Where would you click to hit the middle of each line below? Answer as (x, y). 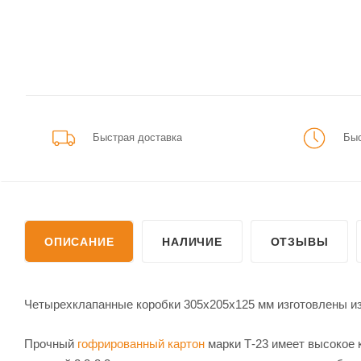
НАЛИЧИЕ (192, 241)
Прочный (51, 344)
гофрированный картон (141, 344)
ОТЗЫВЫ (299, 241)
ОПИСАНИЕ (79, 241)
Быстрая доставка (137, 137)
